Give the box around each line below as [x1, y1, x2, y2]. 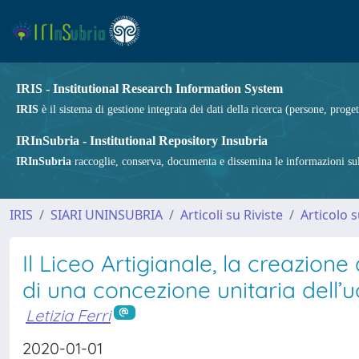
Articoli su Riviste [180, 206, 283, 224]
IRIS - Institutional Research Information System [16, 82, 283, 95]
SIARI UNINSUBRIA [50, 206, 163, 224]
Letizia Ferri [26, 305, 111, 325]
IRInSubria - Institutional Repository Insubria [16, 134, 268, 147]
